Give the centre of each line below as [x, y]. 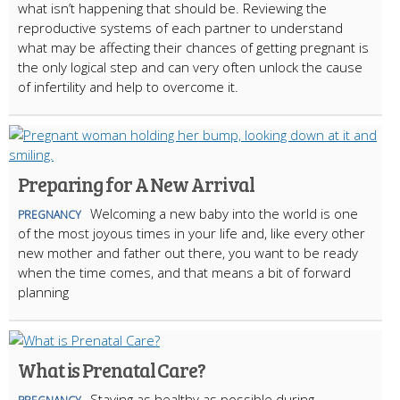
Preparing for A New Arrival [137, 183]
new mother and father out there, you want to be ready [188, 252]
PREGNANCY [50, 214]
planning [43, 292]
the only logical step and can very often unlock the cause [190, 67]
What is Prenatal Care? [112, 369]
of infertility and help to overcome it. [128, 86]
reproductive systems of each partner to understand [180, 27]
